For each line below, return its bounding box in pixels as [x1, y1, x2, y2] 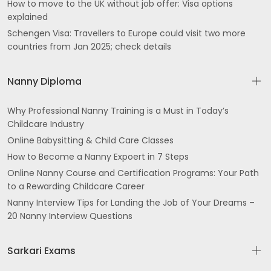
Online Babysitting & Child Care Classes [7, 134, 174, 146]
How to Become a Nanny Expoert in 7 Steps [7, 151, 189, 163]
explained [7, 11, 48, 23]
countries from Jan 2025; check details [7, 41, 171, 53]
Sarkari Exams [7, 244, 76, 258]
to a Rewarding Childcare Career [7, 180, 145, 192]
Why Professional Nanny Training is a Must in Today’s [7, 105, 229, 117]
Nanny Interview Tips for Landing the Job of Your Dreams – [7, 197, 255, 209]
